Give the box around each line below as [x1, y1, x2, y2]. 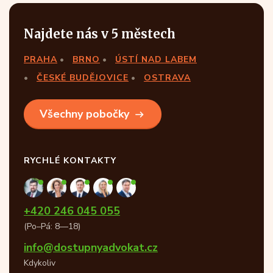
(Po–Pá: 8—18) [24, 221, 80, 233]
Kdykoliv [24, 257, 55, 269]
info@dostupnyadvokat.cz [24, 240, 158, 255]
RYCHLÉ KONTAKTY [24, 155, 116, 167]
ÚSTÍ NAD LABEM [115, 54, 197, 66]
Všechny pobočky [40, 107, 129, 122]
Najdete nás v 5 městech [24, 26, 175, 42]
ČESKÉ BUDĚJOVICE [37, 72, 129, 84]
